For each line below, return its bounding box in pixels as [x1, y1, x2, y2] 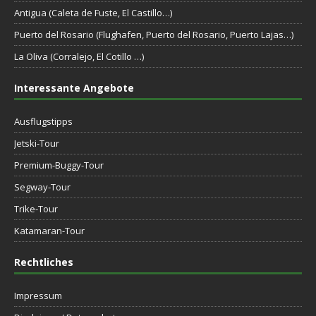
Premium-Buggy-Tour [14, 158, 104, 171]
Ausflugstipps [14, 114, 73, 128]
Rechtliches [14, 255, 73, 269]
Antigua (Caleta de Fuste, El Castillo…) [14, 6, 172, 19]
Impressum [14, 288, 62, 302]
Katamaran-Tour [14, 224, 85, 237]
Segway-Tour [14, 180, 71, 193]
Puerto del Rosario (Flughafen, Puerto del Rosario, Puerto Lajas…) [14, 28, 293, 41]
